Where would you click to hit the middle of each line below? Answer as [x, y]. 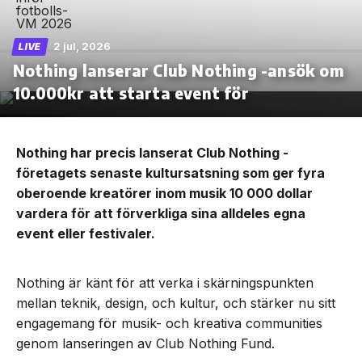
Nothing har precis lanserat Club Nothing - [152, 152]
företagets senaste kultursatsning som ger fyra [170, 173]
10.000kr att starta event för [131, 92]
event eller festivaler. [86, 233]
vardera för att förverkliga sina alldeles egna [161, 213]
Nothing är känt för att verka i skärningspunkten [165, 282]
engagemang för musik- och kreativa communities [169, 323]
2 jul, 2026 [82, 46]
